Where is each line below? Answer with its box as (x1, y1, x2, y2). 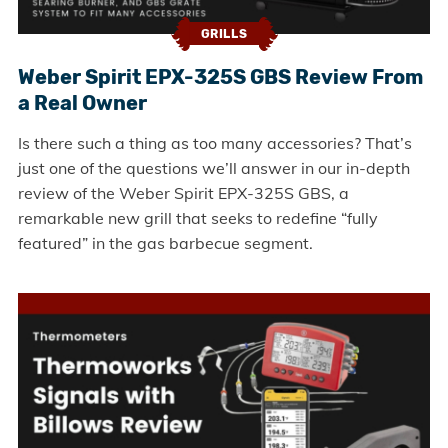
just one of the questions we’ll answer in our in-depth (17, 157, 410, 178)
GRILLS (200, 27, 248, 42)
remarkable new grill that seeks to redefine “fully (17, 207, 378, 228)
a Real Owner (17, 90, 147, 115)
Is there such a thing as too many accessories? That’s (17, 132, 412, 153)
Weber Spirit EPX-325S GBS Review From (17, 64, 423, 89)
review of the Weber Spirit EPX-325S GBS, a (17, 182, 349, 203)
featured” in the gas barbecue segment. (17, 232, 313, 253)
